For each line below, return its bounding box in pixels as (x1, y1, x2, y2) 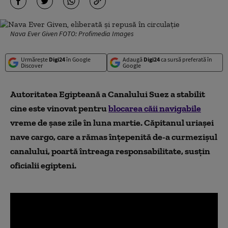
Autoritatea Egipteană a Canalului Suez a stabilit (10, 89, 205, 100)
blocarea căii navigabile (108, 103, 201, 114)
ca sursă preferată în (159, 55, 212, 63)
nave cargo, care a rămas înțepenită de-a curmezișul (10, 131, 217, 142)
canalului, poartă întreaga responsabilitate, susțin (10, 146, 210, 157)
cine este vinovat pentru (10, 103, 108, 114)
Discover (21, 62, 43, 69)
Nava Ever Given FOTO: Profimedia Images (10, 29, 134, 38)
